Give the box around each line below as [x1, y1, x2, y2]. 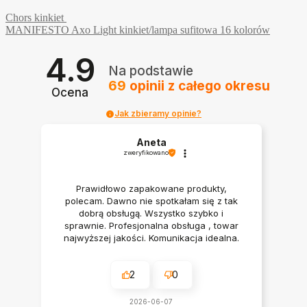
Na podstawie [108, 62, 193, 79]
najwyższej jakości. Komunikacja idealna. [63, 232, 239, 244]
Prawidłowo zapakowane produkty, [75, 183, 227, 195]
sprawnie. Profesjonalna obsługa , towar [64, 220, 238, 232]
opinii [125, 77, 168, 94]
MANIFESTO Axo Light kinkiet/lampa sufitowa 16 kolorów [5, 24, 270, 36]
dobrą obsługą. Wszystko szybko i [79, 208, 224, 219]
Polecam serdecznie [107, 245, 195, 256]
